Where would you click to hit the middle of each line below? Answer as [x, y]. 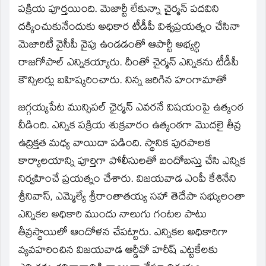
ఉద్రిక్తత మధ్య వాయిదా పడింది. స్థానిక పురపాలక [115, 144]
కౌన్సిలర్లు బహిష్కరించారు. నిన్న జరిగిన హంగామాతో [123, 81]
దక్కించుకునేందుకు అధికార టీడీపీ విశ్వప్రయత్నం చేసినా [129, 28]
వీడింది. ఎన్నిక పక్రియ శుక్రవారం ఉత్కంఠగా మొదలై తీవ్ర [130, 126]
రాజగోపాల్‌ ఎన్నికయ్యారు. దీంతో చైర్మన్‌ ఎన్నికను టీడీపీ [129, 64]
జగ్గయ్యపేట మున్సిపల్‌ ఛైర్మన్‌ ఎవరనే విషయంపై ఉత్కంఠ [131, 109]
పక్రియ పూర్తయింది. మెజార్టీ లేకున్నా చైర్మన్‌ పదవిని [119, 10]
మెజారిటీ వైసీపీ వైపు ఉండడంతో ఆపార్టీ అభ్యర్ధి [109, 46]
